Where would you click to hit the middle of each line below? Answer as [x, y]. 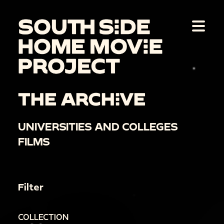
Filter [31, 186]
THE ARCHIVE [82, 98]
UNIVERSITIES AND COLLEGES [98, 126]
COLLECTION [43, 217]
